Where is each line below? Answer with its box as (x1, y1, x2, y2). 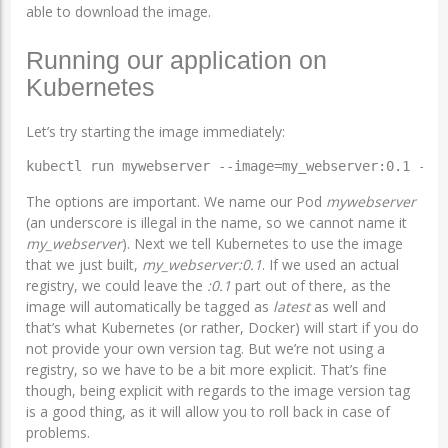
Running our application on (25, 46, 327, 75)
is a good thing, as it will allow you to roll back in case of (25, 402, 390, 422)
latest (272, 297, 310, 317)
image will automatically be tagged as (25, 297, 273, 317)
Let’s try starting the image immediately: (25, 122, 285, 142)
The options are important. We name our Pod (25, 192, 326, 212)
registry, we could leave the (25, 276, 207, 296)
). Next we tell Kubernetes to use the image (121, 234, 403, 254)
